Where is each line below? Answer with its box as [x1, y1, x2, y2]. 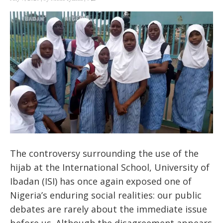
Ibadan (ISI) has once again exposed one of [10, 175, 192, 188]
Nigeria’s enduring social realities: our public [10, 189, 202, 202]
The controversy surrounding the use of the [10, 147, 199, 160]
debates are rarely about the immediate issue [10, 203, 207, 216]
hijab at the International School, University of [10, 161, 210, 174]
